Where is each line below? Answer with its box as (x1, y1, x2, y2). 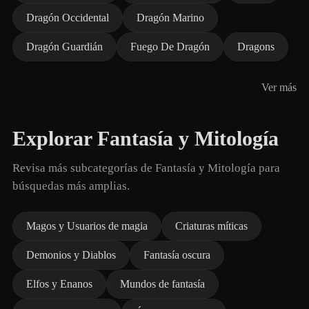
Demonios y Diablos (26, 249, 116, 261)
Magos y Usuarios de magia (26, 220, 148, 232)
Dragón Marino (137, 12, 204, 23)
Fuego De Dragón (130, 41, 210, 52)
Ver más (261, 81, 297, 93)
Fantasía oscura (143, 249, 210, 261)
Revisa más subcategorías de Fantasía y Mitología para (12, 161, 280, 175)
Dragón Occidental (26, 12, 109, 23)
